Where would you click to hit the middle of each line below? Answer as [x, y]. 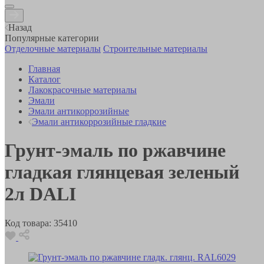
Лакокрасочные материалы [82, 90]
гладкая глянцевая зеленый [122, 172]
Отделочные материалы [53, 48]
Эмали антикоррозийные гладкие [99, 121]
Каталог [44, 79]
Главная [44, 68]
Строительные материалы [155, 48]
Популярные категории [52, 38]
